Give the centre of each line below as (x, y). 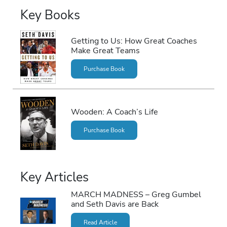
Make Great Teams (105, 50)
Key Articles (54, 178)
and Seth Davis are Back (115, 204)
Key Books (50, 15)
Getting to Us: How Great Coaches (134, 41)
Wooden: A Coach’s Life (114, 112)
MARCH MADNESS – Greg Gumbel (136, 194)
